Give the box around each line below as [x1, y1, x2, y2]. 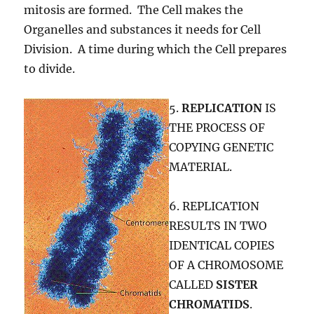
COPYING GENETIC [169, 140, 274, 155]
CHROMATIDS [169, 297, 250, 312]
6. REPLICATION [169, 199, 260, 214]
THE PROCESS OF [169, 121, 266, 135]
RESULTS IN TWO [169, 219, 268, 233]
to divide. [24, 62, 76, 76]
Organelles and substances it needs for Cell [24, 22, 261, 37]
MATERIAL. [169, 160, 233, 175]
